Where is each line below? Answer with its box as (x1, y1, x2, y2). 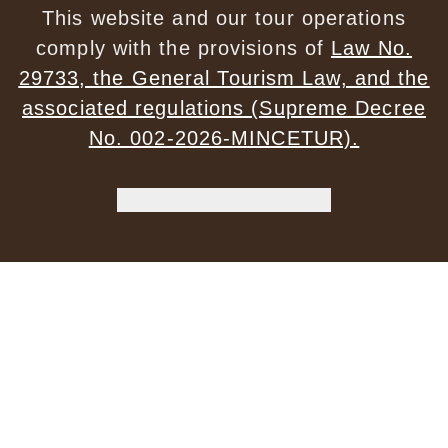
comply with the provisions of (36, 37, 332, 60)
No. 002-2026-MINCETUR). (88, 127, 360, 150)
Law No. (331, 37, 412, 60)
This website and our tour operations (42, 7, 406, 30)
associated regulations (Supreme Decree (22, 97, 426, 120)
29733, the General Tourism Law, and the (18, 67, 430, 90)
